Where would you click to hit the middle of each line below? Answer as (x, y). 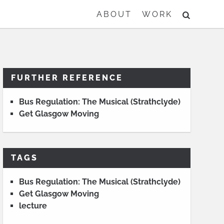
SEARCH (206, 14)
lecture (33, 206)
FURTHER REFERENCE (67, 78)
